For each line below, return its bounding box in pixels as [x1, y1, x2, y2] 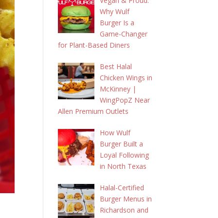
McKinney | [99, 84, 136, 93]
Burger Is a [99, 18, 134, 27]
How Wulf [99, 128, 130, 137]
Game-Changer [99, 29, 147, 38]
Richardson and [99, 205, 148, 215]
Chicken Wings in [99, 73, 152, 82]
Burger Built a [99, 139, 143, 148]
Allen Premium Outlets [58, 107, 129, 116]
